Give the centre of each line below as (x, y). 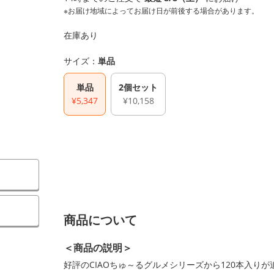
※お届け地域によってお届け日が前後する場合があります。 (161, 11)
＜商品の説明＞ (98, 248)
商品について (100, 220)
